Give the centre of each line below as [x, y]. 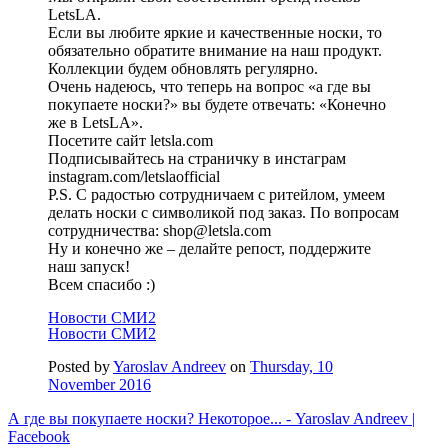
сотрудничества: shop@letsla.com [159, 230]
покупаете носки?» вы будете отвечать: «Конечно [217, 104]
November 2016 [99, 384]
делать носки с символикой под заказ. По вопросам [223, 212]
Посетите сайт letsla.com [130, 140]
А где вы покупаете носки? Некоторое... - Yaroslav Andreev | [211, 418]
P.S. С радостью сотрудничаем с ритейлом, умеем [216, 194]
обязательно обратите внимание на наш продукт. [215, 50]
